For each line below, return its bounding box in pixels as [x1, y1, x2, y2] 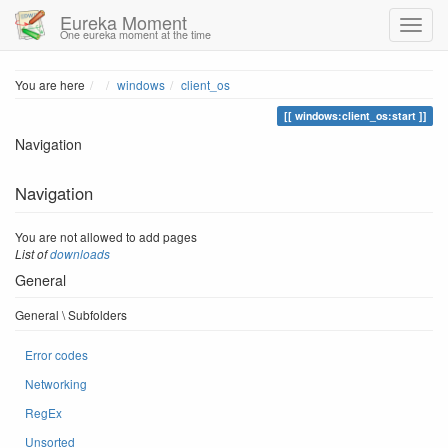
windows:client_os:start [294, 108, 416, 123]
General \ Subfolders [15, 306, 127, 323]
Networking [25, 375, 87, 392]
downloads [50, 246, 110, 262]
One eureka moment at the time [60, 27, 211, 42]
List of [15, 246, 50, 262]
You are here [15, 76, 85, 93]
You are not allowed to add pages [15, 228, 197, 245]
